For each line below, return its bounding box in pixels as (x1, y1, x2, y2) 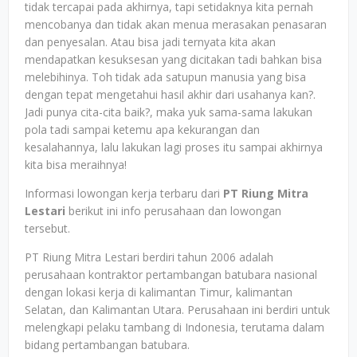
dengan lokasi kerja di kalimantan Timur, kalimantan (25, 284, 292, 300)
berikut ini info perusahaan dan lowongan (65, 203, 281, 218)
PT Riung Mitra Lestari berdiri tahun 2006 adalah (25, 249, 273, 265)
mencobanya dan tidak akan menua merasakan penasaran (25, 17, 327, 32)
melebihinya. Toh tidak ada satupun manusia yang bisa (25, 69, 306, 84)
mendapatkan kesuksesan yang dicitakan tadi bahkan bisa (25, 52, 322, 67)
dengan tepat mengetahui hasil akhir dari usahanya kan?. (25, 87, 316, 102)
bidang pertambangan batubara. (25, 337, 190, 352)
